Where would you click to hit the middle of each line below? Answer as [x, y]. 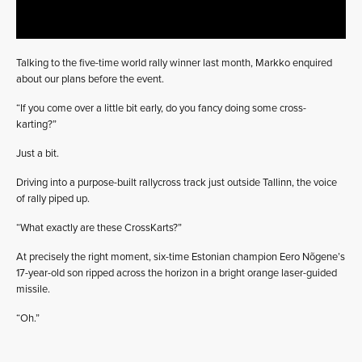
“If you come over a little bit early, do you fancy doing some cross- [161, 108]
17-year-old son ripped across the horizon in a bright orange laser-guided [177, 273]
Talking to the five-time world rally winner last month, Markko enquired [174, 63]
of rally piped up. [53, 198]
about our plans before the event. [90, 79]
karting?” [36, 124]
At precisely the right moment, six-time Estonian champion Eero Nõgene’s [181, 257]
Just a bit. [38, 153]
